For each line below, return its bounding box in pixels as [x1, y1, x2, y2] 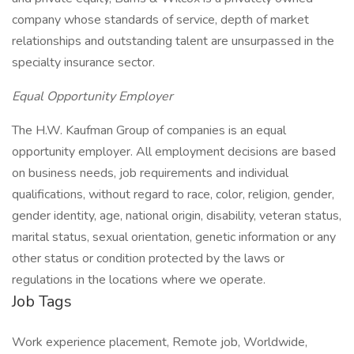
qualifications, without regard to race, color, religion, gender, [12, 186, 334, 203]
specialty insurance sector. [12, 54, 155, 71]
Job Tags [12, 291, 72, 312]
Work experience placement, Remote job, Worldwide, [12, 333, 307, 351]
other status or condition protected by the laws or [12, 250, 284, 267]
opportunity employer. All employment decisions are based [12, 143, 336, 160]
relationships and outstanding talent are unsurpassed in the [12, 32, 334, 50]
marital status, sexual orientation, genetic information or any [12, 228, 336, 246]
